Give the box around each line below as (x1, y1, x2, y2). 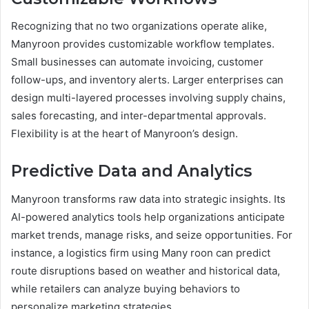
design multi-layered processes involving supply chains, (11, 91, 286, 105)
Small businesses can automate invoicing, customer (11, 55, 263, 69)
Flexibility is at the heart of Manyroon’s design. (11, 127, 238, 141)
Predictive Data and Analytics (11, 161, 252, 181)
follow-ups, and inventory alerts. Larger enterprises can (11, 73, 283, 87)
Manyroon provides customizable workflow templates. (11, 37, 275, 51)
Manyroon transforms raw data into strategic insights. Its (11, 192, 286, 206)
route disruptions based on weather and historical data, (11, 263, 280, 277)
